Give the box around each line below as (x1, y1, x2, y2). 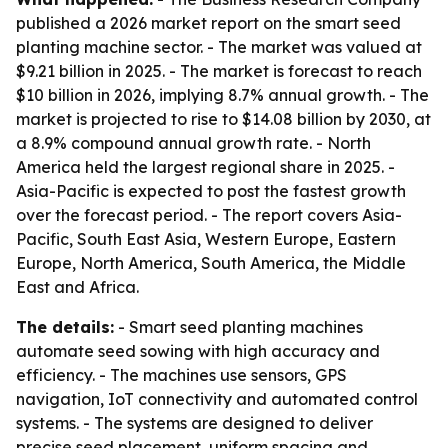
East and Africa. (16, 277, 139, 297)
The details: (16, 317, 114, 337)
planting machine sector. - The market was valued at (16, 37, 422, 57)
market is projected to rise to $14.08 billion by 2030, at (16, 109, 431, 129)
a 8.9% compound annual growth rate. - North (16, 133, 371, 153)
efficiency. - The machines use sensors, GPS (16, 365, 347, 385)
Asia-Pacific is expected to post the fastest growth (16, 181, 406, 201)
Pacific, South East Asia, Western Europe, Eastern (16, 229, 396, 249)
